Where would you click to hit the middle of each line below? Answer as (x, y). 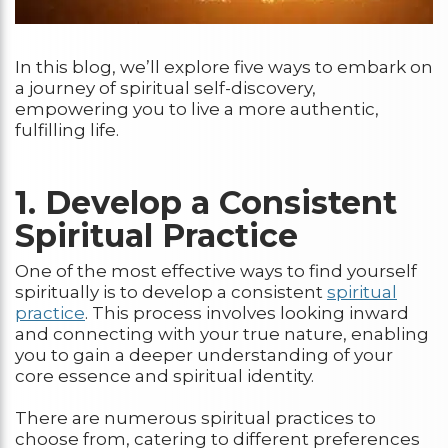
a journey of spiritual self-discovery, (165, 88)
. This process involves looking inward (247, 312)
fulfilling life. (67, 130)
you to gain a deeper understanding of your (204, 354)
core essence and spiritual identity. (164, 375)
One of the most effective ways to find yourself (216, 270)
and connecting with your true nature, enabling (222, 333)
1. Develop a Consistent (206, 203)
